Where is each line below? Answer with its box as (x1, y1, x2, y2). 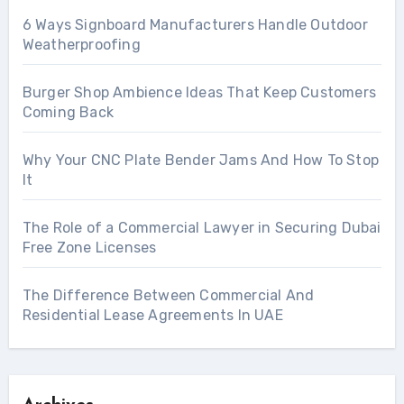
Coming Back (22, 103, 114, 121)
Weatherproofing (22, 35, 141, 53)
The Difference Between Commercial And (22, 286, 315, 304)
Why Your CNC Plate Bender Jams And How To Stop (22, 151, 379, 169)
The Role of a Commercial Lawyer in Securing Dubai (22, 218, 381, 236)
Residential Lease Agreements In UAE (22, 306, 283, 324)
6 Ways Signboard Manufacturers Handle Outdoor (22, 15, 368, 33)
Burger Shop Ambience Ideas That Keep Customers (22, 83, 376, 101)
